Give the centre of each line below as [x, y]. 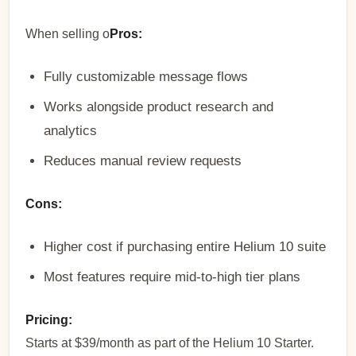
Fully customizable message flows [146, 76]
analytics [71, 130]
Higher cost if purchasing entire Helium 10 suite [185, 246]
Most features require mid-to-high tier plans [172, 277]
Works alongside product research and [159, 106]
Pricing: [49, 319]
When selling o [68, 33]
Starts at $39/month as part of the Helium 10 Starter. [170, 342]
